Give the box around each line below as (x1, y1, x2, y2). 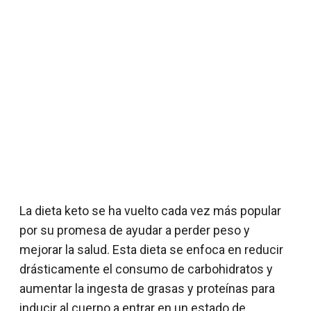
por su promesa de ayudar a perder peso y (19, 222, 250, 237)
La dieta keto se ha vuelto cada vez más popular (19, 203, 281, 218)
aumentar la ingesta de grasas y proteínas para (19, 280, 275, 296)
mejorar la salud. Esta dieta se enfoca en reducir (19, 242, 283, 257)
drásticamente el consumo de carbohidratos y (19, 261, 273, 276)
